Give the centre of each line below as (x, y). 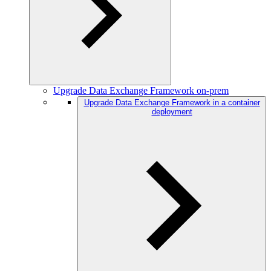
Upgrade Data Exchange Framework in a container (172, 103)
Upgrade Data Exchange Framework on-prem (141, 90)
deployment (172, 112)
